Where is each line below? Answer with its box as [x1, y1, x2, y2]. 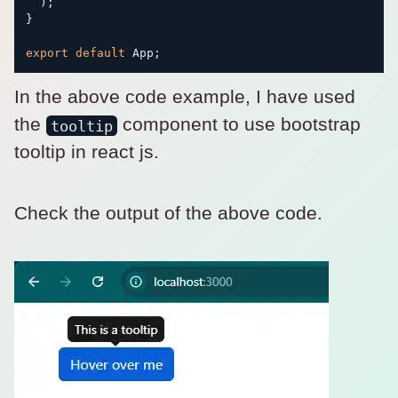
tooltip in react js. [14, 141, 159, 163]
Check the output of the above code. [14, 203, 322, 225]
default [76, 46, 125, 60]
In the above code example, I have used [14, 86, 355, 108]
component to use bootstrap [117, 114, 362, 136]
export [26, 46, 68, 60]
